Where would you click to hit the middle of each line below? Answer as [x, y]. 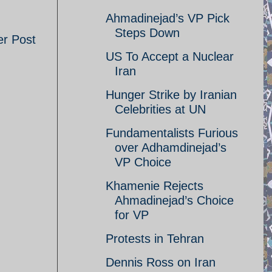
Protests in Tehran [155, 239]
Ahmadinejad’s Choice [174, 200]
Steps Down [147, 33]
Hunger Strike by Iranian [171, 95]
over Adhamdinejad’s [171, 148]
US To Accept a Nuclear [170, 56]
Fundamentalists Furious [172, 133]
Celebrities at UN [160, 109]
